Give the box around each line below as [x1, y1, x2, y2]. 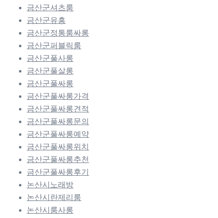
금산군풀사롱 [27, 54, 73, 62]
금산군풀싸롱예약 [27, 129, 89, 138]
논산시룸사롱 [27, 205, 73, 214]
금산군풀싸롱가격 [27, 91, 89, 100]
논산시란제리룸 [27, 193, 81, 201]
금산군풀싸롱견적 [27, 104, 89, 113]
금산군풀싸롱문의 [27, 117, 89, 126]
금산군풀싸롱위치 [27, 142, 89, 151]
